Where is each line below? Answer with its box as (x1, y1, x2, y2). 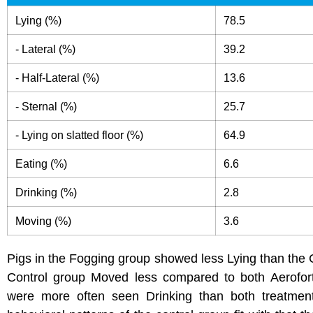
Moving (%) (15, 214, 72, 228)
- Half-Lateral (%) (15, 71, 100, 85)
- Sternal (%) (15, 100, 78, 113)
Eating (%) (15, 157, 68, 170)
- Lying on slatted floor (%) (15, 129, 144, 142)
